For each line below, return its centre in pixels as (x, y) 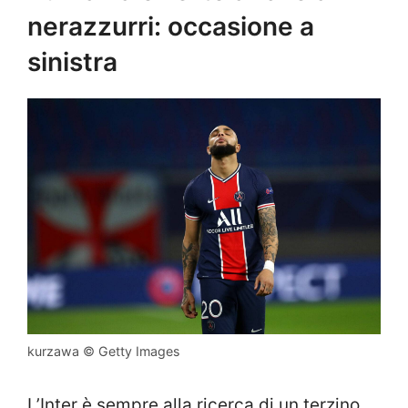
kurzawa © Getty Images (103, 351)
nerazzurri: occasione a (171, 27)
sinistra (72, 62)
